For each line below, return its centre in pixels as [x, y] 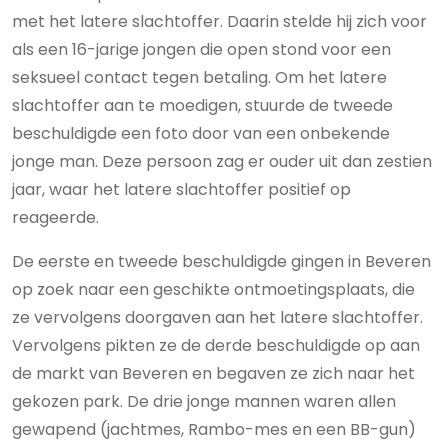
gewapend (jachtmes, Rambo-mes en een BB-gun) [214, 429]
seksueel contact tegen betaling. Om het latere [199, 77]
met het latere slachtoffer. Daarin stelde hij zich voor [219, 21]
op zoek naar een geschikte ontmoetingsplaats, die [213, 289]
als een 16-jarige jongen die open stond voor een [201, 49]
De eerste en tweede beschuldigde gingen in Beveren [221, 261]
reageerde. [55, 217]
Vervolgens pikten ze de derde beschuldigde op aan [216, 345]
